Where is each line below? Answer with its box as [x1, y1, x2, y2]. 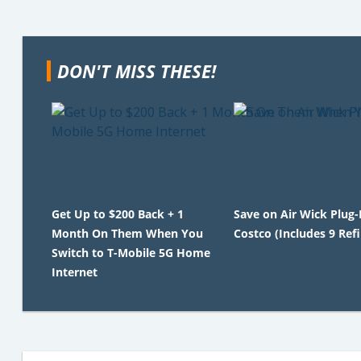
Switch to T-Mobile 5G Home [52, 245, 210, 260]
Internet [52, 264, 98, 280]
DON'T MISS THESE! [57, 59, 216, 83]
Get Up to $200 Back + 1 [52, 206, 184, 222]
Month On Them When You [52, 226, 203, 241]
